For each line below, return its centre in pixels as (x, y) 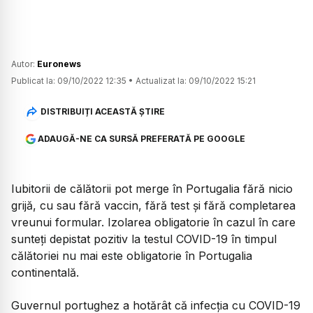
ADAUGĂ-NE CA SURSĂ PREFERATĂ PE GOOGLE (141, 139)
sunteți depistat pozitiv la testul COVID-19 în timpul (144, 239)
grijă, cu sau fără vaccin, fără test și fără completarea (153, 206)
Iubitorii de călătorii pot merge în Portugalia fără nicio (152, 189)
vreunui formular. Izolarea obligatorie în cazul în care (153, 223)
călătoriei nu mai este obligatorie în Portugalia (132, 256)
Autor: (24, 64)
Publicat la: (33, 81)
